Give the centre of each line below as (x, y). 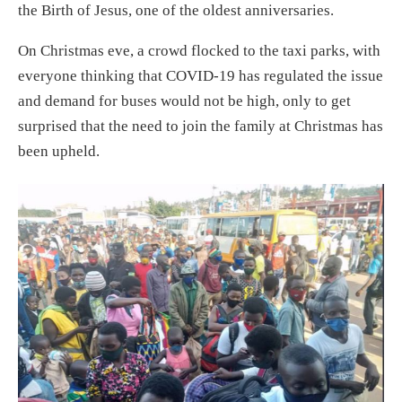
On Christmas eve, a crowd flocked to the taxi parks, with (199, 50)
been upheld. (59, 151)
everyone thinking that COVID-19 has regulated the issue (201, 75)
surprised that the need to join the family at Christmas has (201, 126)
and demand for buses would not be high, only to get (184, 100)
